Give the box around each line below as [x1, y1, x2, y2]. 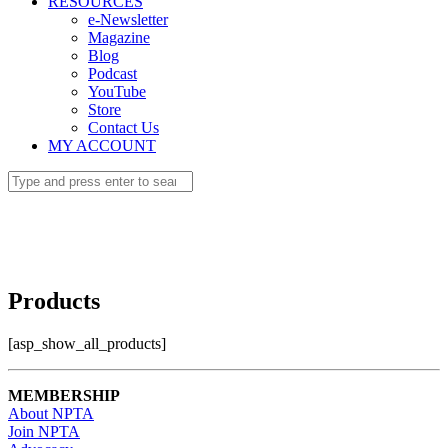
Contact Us [88, 119, 159, 136]
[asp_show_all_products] [8, 334, 166, 352]
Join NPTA [8, 422, 80, 440]
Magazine [88, 29, 150, 46]
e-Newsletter [88, 11, 168, 28]
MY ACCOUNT [48, 137, 156, 154]
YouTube [88, 83, 146, 100]
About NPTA [8, 404, 94, 422]
